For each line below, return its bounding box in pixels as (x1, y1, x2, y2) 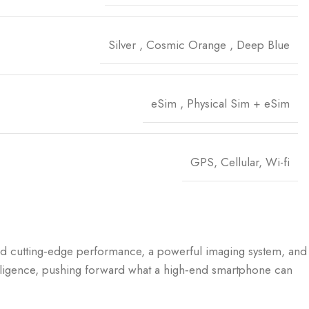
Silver (108, 37, 136, 53)
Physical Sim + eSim (187, 95, 290, 112)
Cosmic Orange (146, 37, 226, 53)
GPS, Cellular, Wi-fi (190, 154, 290, 170)
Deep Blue (237, 37, 290, 53)
